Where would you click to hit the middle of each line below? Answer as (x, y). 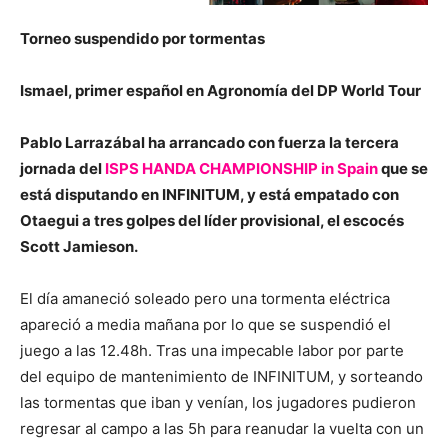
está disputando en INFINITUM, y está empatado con (209, 195)
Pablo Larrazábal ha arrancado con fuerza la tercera (209, 143)
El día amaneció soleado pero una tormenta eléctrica (205, 299)
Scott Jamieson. (79, 247)
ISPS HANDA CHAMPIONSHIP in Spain (241, 169)
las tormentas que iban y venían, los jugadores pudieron (218, 403)
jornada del (62, 169)
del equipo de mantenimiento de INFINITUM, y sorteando (221, 377)
